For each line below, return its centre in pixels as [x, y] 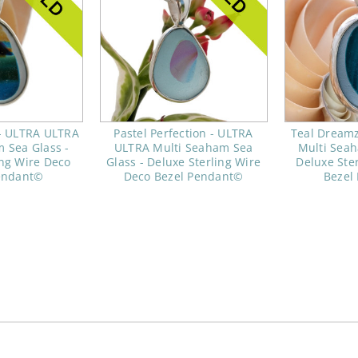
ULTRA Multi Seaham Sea [183, 148]
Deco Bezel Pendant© [183, 177]
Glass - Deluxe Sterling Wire [183, 162]
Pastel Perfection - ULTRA [183, 133]
